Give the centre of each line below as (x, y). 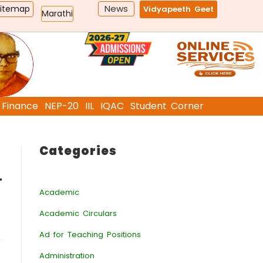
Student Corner (167, 106)
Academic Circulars (78, 213)
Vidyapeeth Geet (179, 9)
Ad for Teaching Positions (90, 235)
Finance (20, 106)
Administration (67, 256)
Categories (78, 151)
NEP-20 (61, 106)
